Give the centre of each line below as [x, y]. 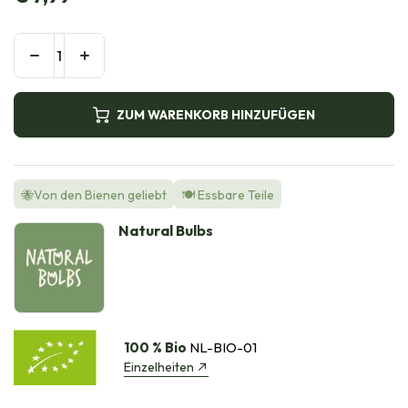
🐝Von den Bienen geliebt [94, 195]
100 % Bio [155, 347]
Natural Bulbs [166, 231]
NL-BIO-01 [221, 347]
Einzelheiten [158, 367]
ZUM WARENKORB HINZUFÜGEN [216, 114]
